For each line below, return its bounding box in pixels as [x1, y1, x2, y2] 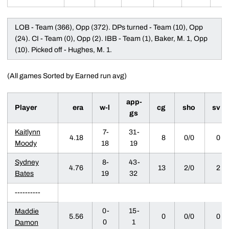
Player [15, 103, 40, 111]
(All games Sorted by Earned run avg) [7, 72, 127, 80]
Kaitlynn [15, 128, 40, 136]
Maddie [15, 207, 39, 215]
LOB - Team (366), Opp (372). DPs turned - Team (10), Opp [15, 23, 203, 31]
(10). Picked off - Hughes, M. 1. [15, 45, 112, 54]
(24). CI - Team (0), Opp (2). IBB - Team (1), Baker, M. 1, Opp [15, 34, 208, 42]
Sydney [15, 158, 39, 166]
